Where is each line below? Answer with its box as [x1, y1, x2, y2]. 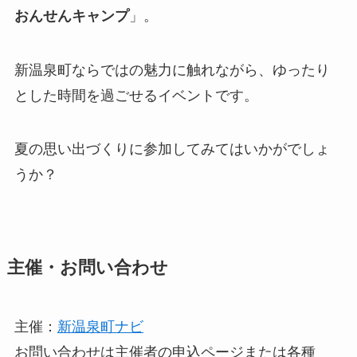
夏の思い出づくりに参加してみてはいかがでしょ [14, 141, 330, 158]
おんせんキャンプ [14, 7, 129, 24]
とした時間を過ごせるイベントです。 [14, 87, 258, 104]
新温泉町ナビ [57, 319, 143, 335]
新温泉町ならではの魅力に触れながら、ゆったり [14, 61, 330, 78]
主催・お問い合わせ [6, 258, 168, 278]
